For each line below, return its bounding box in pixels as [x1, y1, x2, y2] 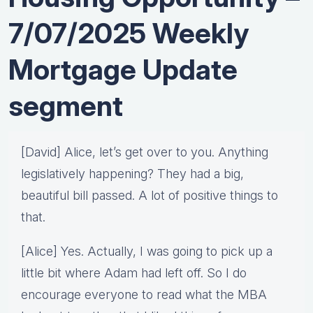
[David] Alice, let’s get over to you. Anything [21, 145, 268, 160]
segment [8, 89, 123, 124]
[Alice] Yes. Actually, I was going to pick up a [21, 244, 272, 259]
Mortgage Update [8, 52, 238, 87]
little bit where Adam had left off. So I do [21, 265, 247, 281]
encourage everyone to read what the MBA [21, 287, 267, 303]
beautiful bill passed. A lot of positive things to [21, 188, 278, 203]
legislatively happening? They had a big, [21, 166, 244, 182]
